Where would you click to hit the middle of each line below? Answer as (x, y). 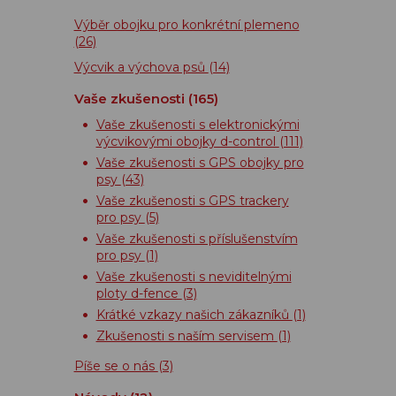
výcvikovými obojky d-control (187, 141)
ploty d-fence (139, 293)
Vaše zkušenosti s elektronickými (198, 125)
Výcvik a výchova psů (141, 67)
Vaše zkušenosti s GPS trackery (192, 201)
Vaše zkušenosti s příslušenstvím (197, 239)
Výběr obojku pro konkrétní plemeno (187, 25)
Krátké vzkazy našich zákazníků (194, 315)
